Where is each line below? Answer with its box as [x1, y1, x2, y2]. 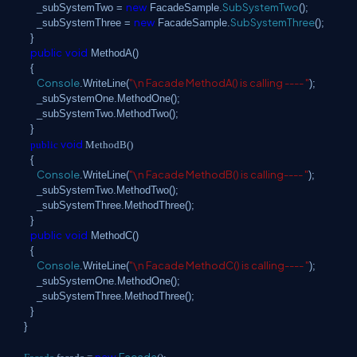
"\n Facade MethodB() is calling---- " [129, 168, 308, 181]
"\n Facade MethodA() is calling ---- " [129, 76, 309, 89]
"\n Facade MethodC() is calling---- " [129, 259, 309, 272]
